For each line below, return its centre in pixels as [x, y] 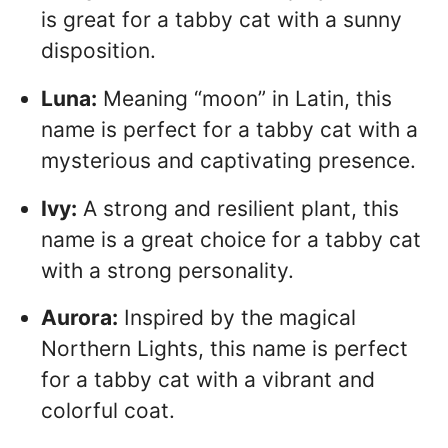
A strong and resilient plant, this [238, 208]
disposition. [98, 50]
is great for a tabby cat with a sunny [221, 19]
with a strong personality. [167, 270]
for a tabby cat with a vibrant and [208, 380]
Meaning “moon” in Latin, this [244, 98]
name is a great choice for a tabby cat [231, 239]
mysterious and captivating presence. [228, 160]
